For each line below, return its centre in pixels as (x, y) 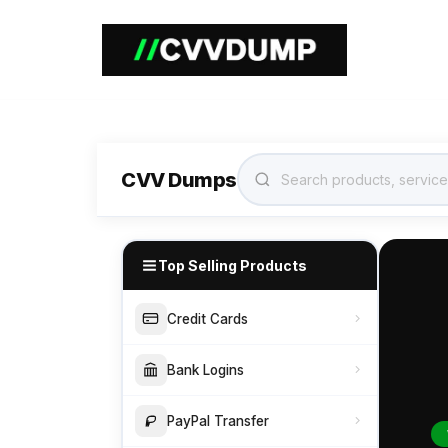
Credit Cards (207, 318)
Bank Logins (205, 369)
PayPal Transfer (217, 420)
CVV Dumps (179, 179)
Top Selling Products (232, 265)
